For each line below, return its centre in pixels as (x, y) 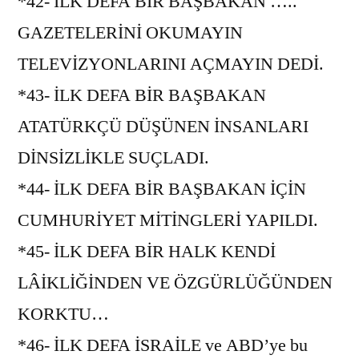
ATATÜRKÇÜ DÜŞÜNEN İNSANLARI (163, 126)
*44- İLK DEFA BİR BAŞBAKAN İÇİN (162, 189)
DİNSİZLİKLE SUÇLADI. (113, 157)
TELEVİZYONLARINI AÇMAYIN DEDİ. (171, 64)
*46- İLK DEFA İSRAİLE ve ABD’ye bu (163, 345)
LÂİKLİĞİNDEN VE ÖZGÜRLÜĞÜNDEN (175, 282)
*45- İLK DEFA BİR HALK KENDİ (147, 251)
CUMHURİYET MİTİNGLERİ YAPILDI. (168, 220)
